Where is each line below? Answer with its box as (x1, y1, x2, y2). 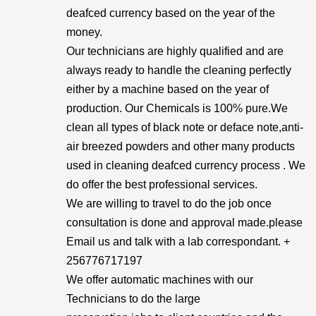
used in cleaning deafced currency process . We (66, 159, 305, 171)
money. (66, 26, 102, 38)
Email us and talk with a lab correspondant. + (66, 236, 290, 248)
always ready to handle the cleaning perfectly (66, 64, 291, 76)
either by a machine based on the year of (66, 83, 269, 95)
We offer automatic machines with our (66, 274, 253, 286)
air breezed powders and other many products (66, 140, 295, 152)
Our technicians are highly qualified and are (66, 45, 284, 57)
